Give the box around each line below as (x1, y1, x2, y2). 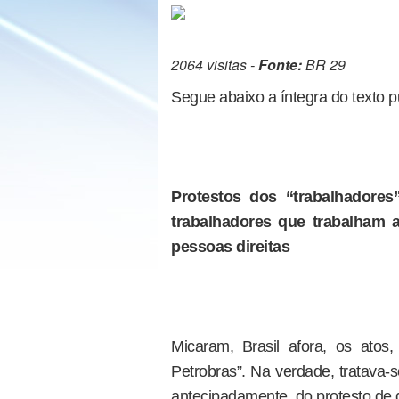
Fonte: (258, 54, 302, 75)
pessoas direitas (171, 238, 289, 256)
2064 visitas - (171, 54, 258, 75)
